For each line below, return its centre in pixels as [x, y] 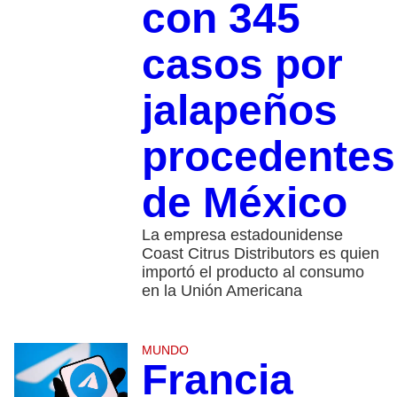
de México [244, 203]
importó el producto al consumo [253, 272]
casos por [242, 65]
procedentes [268, 157]
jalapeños [239, 111]
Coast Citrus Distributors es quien [260, 254]
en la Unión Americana [222, 291]
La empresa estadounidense [242, 235]
